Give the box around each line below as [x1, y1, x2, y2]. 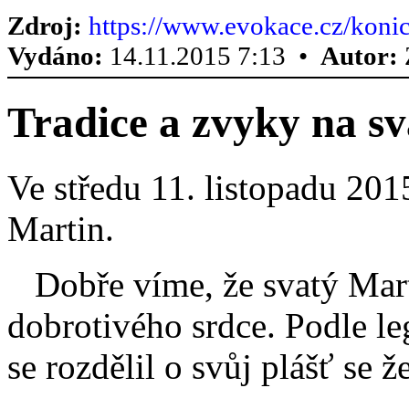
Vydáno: [7, 41, 103, 70]
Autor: [320, 41, 398, 70]
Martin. [7, 208, 114, 248]
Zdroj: [7, 11, 82, 40]
